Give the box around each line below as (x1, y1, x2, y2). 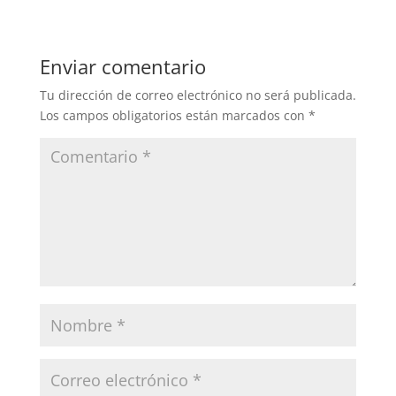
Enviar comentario (39, 52, 206, 80)
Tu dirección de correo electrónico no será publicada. (39, 86, 356, 103)
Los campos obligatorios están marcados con (39, 106, 308, 124)
